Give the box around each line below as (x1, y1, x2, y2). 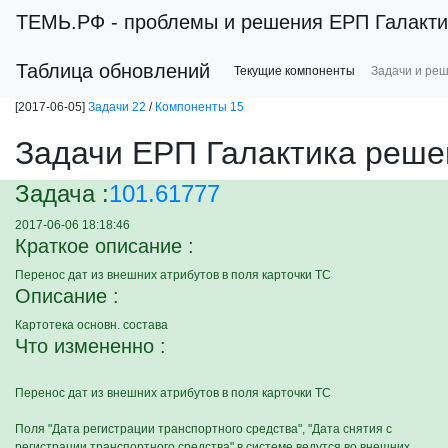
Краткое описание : (15, 235, 194, 257)
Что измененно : (15, 335, 166, 357)
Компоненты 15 (155, 100, 244, 114)
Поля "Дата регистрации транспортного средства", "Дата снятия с (15, 422, 392, 436)
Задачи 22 (88, 100, 146, 114)
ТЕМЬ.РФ (16, 11, 105, 33)
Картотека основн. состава (15, 318, 168, 332)
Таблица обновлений (16, 60, 210, 82)
